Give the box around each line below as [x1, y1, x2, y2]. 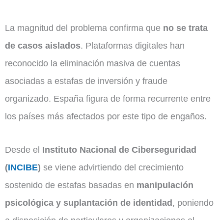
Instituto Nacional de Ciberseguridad [42, 144, 196, 155]
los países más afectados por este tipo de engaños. [5, 111, 207, 122]
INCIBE [8, 162, 38, 173]
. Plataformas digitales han [81, 40, 185, 51]
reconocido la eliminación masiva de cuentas [5, 58, 180, 69]
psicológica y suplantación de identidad [5, 197, 172, 208]
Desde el [5, 144, 42, 155]
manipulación [137, 180, 193, 191]
